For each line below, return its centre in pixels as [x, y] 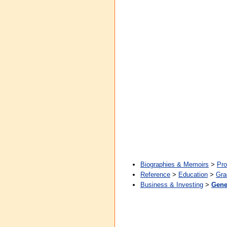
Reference [155, 175]
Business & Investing [172, 185]
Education [193, 175]
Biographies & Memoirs [175, 164]
